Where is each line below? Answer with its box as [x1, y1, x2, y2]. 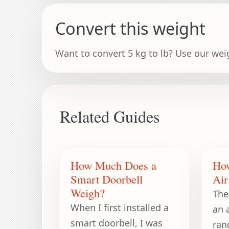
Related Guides [60, 105, 161, 128]
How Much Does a [71, 157, 157, 173]
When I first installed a [71, 201, 169, 214]
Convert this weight [55, 17, 205, 40]
